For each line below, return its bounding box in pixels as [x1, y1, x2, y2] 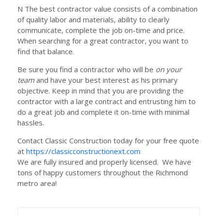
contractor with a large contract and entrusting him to [17, 96, 196, 106]
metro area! [17, 178, 57, 188]
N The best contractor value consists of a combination [17, 4, 198, 14]
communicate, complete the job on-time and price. [17, 25, 185, 35]
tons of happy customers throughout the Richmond [17, 168, 188, 177]
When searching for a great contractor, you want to [17, 36, 188, 46]
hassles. [17, 118, 44, 127]
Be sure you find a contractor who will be [17, 64, 155, 74]
